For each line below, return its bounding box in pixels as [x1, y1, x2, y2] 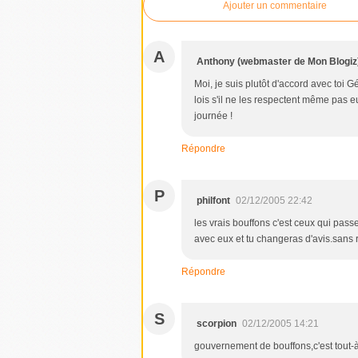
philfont [197, 195, 230, 206]
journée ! [194, 110, 233, 121]
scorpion [197, 318, 237, 329]
